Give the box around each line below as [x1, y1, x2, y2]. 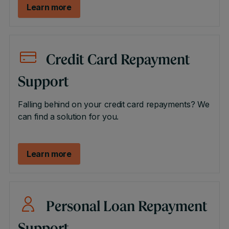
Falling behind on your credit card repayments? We [17, 99, 210, 109]
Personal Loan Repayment [45, 200, 208, 215]
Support [17, 76, 69, 90]
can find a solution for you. [17, 111, 119, 122]
